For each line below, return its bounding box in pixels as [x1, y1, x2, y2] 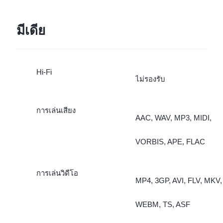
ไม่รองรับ [135, 75, 165, 84]
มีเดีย [16, 22, 45, 38]
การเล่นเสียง [36, 106, 76, 115]
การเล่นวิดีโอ [36, 169, 78, 178]
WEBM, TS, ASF [135, 200, 190, 209]
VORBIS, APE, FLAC [135, 137, 205, 146]
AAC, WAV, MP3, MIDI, [135, 113, 212, 122]
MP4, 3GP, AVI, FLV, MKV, [135, 176, 222, 185]
